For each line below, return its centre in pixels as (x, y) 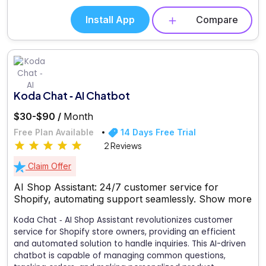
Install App (110, 20)
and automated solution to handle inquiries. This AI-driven (130, 243)
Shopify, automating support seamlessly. (106, 199)
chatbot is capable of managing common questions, (120, 255)
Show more (225, 199)
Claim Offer (48, 166)
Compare (217, 20)
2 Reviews (123, 145)
